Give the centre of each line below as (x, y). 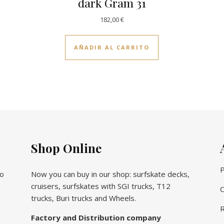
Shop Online (66, 148)
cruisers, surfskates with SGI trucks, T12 (101, 186)
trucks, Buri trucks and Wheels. (83, 198)
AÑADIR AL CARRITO (112, 47)
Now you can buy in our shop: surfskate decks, (110, 174)
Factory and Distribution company (96, 217)
